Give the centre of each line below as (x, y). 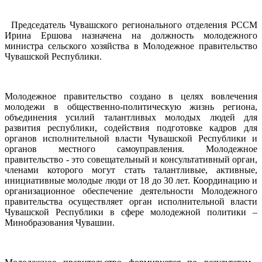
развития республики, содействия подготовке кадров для (131, 127)
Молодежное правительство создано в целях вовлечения (131, 96)
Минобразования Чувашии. (60, 222)
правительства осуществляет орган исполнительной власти (131, 201)
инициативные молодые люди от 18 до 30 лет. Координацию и (131, 180)
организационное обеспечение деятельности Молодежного (131, 191)
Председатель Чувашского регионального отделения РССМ (134, 25)
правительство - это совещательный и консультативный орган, (131, 159)
